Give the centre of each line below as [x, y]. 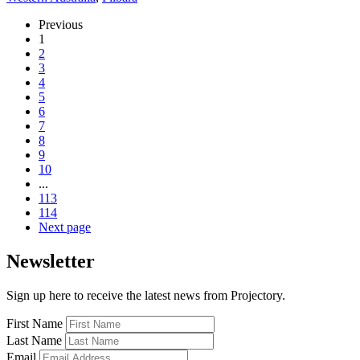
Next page [65, 227]
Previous [61, 24]
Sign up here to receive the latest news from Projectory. [146, 295]
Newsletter [51, 261]
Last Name [34, 340]
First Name [35, 323]
